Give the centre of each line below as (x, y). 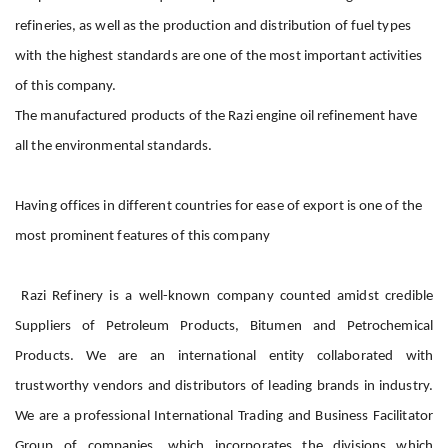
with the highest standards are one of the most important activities (218, 56)
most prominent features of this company (144, 236)
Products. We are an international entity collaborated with (224, 356)
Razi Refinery (59, 296)
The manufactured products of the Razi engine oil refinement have (216, 116)
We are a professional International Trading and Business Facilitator (224, 416)
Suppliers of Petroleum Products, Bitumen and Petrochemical (224, 326)
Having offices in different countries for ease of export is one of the (219, 206)
